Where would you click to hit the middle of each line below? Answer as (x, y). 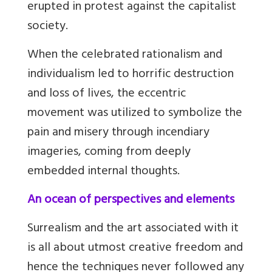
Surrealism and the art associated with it (133, 229)
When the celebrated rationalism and (125, 56)
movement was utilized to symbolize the (135, 114)
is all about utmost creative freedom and (135, 249)
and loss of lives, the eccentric (107, 95)
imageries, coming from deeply (109, 153)
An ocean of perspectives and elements (131, 201)
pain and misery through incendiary (118, 134)
